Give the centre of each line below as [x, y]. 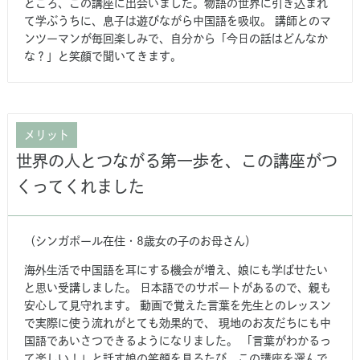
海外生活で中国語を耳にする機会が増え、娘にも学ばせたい [176, 270]
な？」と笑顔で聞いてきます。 [103, 56]
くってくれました [80, 186]
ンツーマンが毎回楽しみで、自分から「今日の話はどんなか [176, 38]
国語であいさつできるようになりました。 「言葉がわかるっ [178, 340]
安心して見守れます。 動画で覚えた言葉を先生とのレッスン [178, 305]
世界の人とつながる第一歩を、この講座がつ [177, 160]
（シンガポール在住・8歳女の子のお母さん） [140, 241]
